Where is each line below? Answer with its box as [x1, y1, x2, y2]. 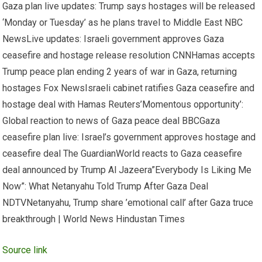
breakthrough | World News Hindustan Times [2, 213, 185, 225]
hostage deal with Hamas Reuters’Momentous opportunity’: [2, 98, 244, 110]
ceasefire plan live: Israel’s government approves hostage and [2, 131, 256, 143]
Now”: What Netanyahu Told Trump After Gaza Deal [2, 180, 209, 192]
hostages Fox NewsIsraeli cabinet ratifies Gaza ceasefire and [2, 82, 255, 94]
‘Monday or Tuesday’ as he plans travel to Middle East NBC [2, 16, 243, 28]
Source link [2, 244, 48, 256]
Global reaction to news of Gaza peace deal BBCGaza [2, 115, 220, 126]
